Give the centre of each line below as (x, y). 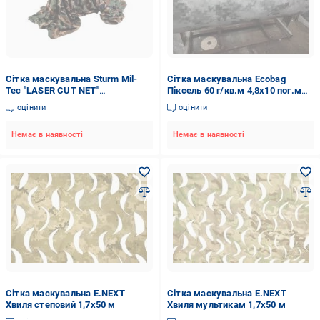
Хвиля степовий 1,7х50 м (61, 305)
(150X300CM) (35, 102)
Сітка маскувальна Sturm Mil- (72, 79)
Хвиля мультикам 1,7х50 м (226, 305)
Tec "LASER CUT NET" (52, 90)
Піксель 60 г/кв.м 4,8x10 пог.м (234, 90)
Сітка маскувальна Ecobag (226, 79)
